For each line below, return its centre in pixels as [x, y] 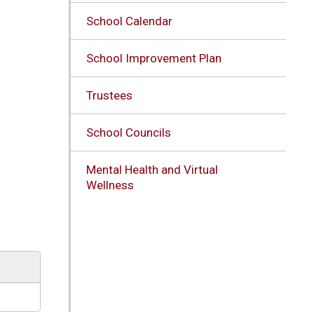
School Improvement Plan [153, 58]
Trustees [109, 95]
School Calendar [129, 21]
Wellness [110, 185]
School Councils [128, 132]
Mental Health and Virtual [152, 169]
